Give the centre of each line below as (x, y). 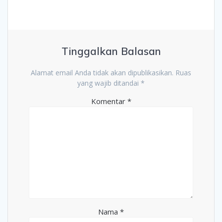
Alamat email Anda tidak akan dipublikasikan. (102, 72)
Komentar (109, 101)
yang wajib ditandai (109, 83)
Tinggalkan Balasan (111, 51)
